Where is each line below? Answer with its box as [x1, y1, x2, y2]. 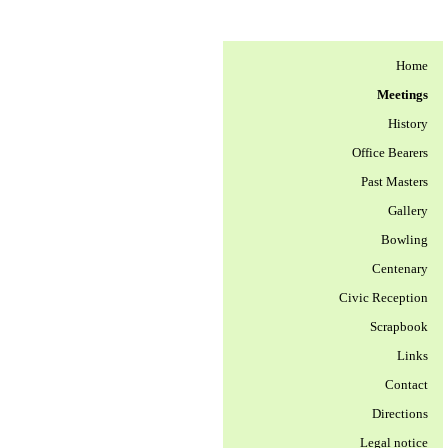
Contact [385, 377, 428, 392]
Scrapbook [370, 319, 428, 334]
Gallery [388, 203, 428, 218]
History [388, 116, 428, 131]
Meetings [377, 87, 428, 102]
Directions [372, 406, 428, 421]
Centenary [372, 261, 428, 276]
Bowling [381, 232, 428, 247]
